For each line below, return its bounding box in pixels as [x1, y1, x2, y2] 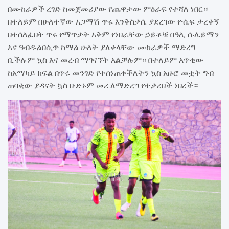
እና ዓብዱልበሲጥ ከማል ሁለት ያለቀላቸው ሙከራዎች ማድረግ [8, 41, 195, 52]
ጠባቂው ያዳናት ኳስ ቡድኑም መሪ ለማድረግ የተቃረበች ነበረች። [8, 80, 198, 90]
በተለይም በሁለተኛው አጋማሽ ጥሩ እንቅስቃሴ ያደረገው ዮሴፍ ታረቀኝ [8, 16, 219, 27]
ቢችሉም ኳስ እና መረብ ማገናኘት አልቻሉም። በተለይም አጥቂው [8, 54, 203, 65]
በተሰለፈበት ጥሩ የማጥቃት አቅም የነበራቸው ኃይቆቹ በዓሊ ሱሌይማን [8, 29, 219, 39]
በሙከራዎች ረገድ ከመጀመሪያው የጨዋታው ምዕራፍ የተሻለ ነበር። [8, 3, 208, 14]
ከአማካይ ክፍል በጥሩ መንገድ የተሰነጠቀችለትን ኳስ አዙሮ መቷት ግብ [8, 67, 214, 78]
